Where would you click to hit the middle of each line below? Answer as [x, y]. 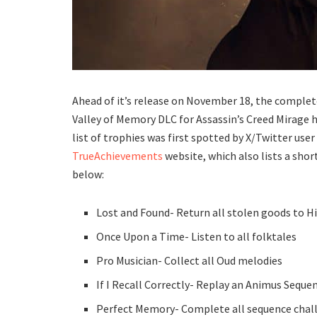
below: [88, 174]
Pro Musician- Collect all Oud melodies [190, 260]
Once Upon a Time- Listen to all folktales [197, 236]
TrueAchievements [117, 155]
